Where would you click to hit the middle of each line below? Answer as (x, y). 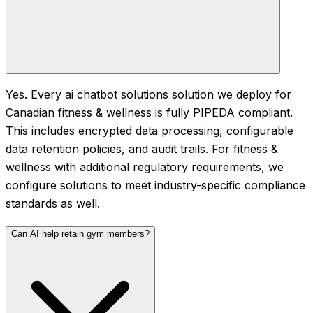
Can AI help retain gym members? (80, 234)
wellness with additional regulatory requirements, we (145, 167)
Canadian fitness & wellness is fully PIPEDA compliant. (149, 113)
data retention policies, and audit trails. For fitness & (142, 149)
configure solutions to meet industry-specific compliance (155, 185)
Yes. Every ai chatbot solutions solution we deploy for (148, 95)
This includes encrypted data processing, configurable (150, 131)
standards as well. (53, 204)
